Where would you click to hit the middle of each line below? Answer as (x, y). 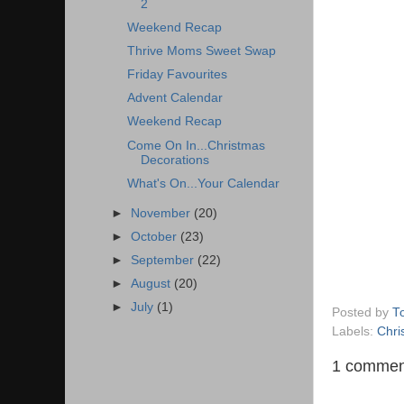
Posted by (362, 312)
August (153, 283)
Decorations (174, 160)
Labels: (354, 331)
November (163, 213)
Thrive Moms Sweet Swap (201, 51)
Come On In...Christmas (196, 145)
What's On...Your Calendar (203, 183)
